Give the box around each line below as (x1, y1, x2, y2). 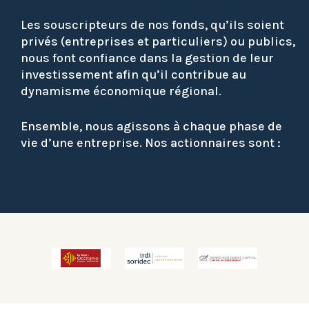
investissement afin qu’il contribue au (21, 67, 246, 83)
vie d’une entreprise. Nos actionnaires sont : (21, 135, 281, 151)
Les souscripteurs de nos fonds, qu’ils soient (21, 17, 284, 33)
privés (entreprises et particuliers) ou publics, (21, 34, 295, 50)
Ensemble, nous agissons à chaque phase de (21, 119, 282, 134)
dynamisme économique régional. (21, 83, 221, 99)
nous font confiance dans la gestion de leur (21, 50, 274, 66)
